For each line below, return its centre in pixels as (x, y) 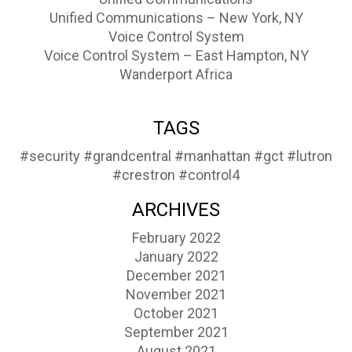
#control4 (209, 175)
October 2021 (176, 313)
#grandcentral (127, 156)
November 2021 (176, 295)
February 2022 (176, 238)
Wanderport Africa (176, 75)
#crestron (144, 175)
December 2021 (176, 276)
